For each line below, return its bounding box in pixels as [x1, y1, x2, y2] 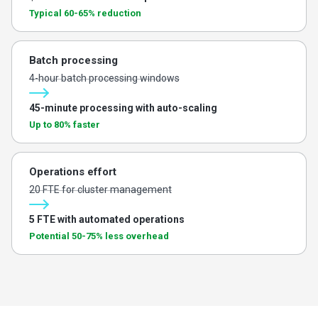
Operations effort [29, 165, 116, 178]
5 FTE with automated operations [29, 213, 185, 225]
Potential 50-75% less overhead [29, 230, 169, 241]
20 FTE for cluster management [29, 183, 172, 195]
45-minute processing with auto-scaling [29, 102, 217, 114]
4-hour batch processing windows [29, 72, 180, 84]
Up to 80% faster [29, 119, 100, 130]
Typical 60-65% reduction [29, 7, 141, 18]
